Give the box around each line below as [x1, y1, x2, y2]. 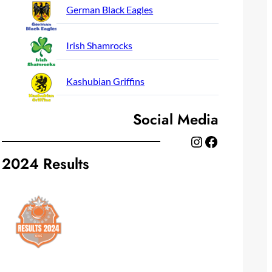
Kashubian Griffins [66, 75, 145, 87]
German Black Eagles [66, 4, 154, 16]
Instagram [188, 132, 201, 150]
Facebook [203, 132, 211, 150]
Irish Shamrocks [66, 39, 133, 52]
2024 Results [2, 153, 90, 175]
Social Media [132, 109, 219, 131]
